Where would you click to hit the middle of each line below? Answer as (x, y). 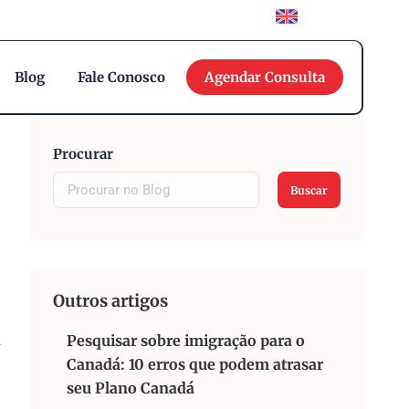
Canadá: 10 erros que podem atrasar (195, 364)
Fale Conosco (121, 77)
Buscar (309, 190)
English (327, 16)
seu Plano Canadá (131, 388)
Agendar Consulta (265, 77)
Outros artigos (110, 301)
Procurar (83, 154)
